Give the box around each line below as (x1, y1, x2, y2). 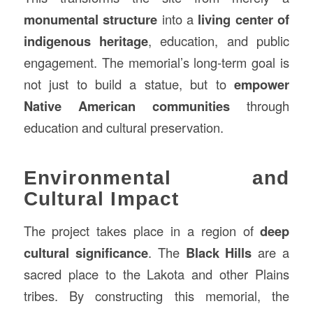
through (230, 96, 290, 115)
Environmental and (23, 166, 290, 189)
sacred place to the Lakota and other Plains (23, 265, 290, 284)
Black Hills (185, 243, 252, 263)
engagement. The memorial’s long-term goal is (23, 52, 290, 71)
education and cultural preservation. (23, 117, 224, 136)
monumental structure (23, 9, 158, 29)
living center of (198, 9, 290, 29)
